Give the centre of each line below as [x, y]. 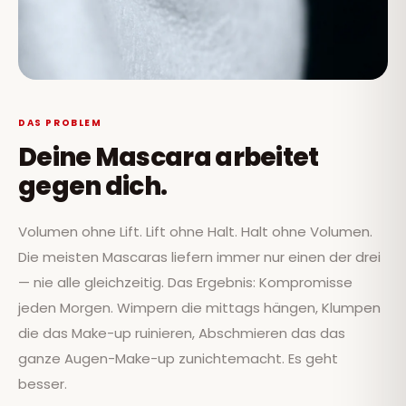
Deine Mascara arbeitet [169, 158]
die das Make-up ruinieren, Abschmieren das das [182, 333]
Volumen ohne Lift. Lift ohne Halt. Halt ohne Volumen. [195, 232]
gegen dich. [93, 187]
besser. [43, 384]
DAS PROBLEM [60, 123]
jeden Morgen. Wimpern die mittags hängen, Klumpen [199, 308]
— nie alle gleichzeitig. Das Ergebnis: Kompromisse [185, 283]
